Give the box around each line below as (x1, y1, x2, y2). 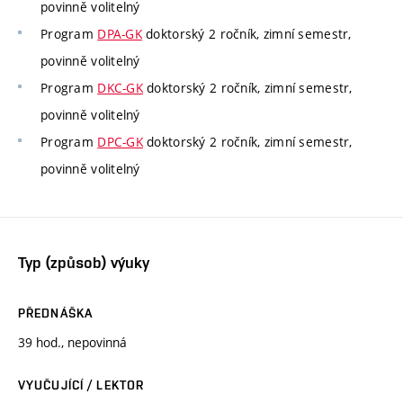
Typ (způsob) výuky (18, 252, 149, 272)
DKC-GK (97, 79, 143, 97)
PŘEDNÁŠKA (18, 305, 94, 320)
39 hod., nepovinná (18, 333, 127, 351)
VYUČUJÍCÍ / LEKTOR (18, 377, 145, 392)
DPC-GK (97, 133, 143, 151)
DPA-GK (97, 25, 142, 43)
